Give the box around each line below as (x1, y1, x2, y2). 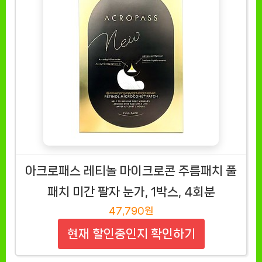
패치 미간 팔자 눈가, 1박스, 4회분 (47, 185, 215, 199)
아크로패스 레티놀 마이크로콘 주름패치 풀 (25, 164, 237, 178)
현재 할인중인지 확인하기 (67, 227, 195, 241)
